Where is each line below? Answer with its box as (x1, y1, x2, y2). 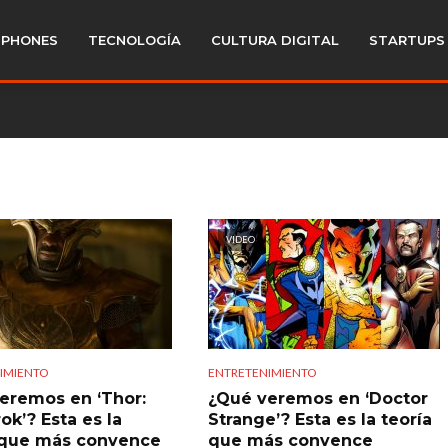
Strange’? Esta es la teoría (207, 409, 432, 429)
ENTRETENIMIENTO (207, 364, 317, 380)
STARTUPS (369, 32, 445, 48)
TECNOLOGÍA (88, 32, 181, 48)
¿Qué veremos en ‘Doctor (207, 388, 428, 408)
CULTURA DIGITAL (211, 32, 339, 48)
